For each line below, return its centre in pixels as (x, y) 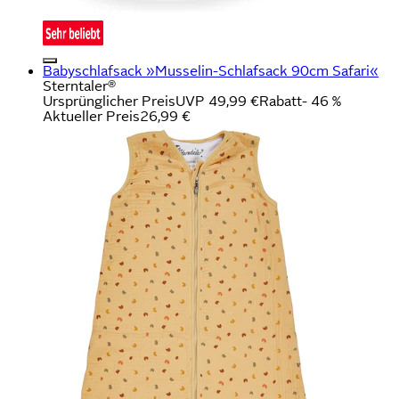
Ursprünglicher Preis (109, 101)
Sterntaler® (79, 85)
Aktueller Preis (91, 116)
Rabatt (281, 101)
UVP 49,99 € (217, 101)
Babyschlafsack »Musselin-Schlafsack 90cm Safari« (211, 70)
